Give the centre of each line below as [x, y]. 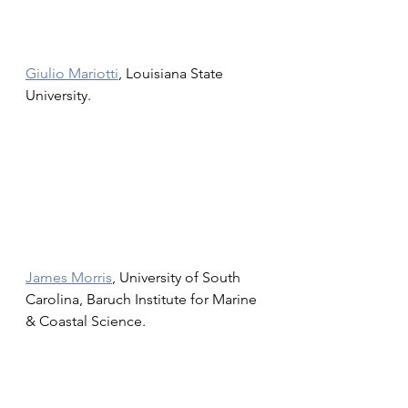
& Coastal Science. [87, 321]
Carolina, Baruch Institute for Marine [143, 299]
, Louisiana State [173, 73]
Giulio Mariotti [72, 73]
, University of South [178, 277]
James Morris [69, 277]
